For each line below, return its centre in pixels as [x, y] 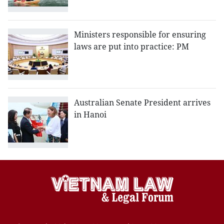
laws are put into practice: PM [131, 47]
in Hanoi [90, 115]
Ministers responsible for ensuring [140, 35]
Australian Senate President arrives [142, 103]
